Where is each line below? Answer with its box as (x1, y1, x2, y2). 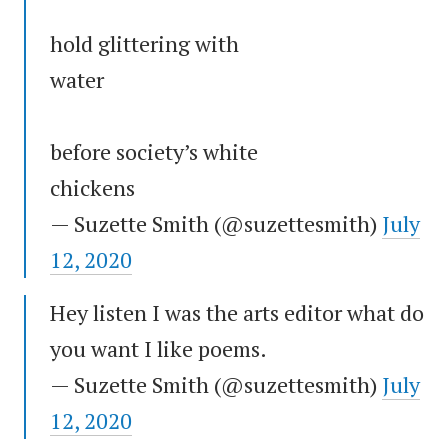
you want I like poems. (50, 334, 267, 364)
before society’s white (50, 137, 258, 167)
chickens (50, 173, 135, 203)
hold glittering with (50, 29, 239, 59)
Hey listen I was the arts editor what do (50, 298, 424, 328)
